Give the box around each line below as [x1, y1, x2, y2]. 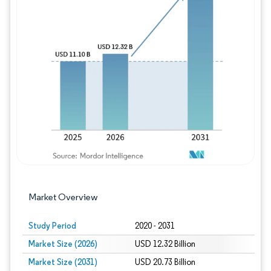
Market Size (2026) [28, 238, 97, 249]
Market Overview [28, 191, 98, 203]
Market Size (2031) [28, 256, 97, 267]
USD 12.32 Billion [134, 239, 195, 249]
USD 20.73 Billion [134, 257, 195, 267]
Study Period [28, 220, 76, 231]
